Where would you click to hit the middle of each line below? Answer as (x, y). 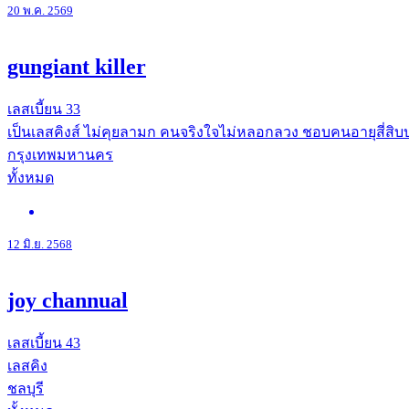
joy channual (68, 300)
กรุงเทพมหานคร (60, 154)
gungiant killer (77, 66)
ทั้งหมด (31, 177)
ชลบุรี (26, 388)
